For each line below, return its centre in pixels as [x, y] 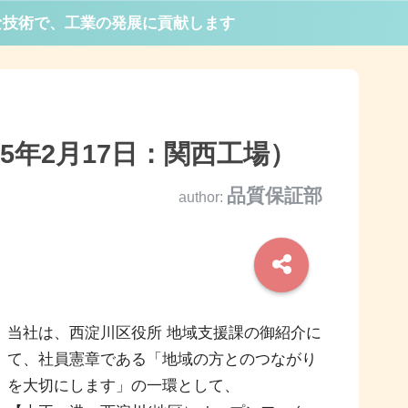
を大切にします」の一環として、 [124, 386]
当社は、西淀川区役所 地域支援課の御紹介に [165, 333]
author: [203, 196]
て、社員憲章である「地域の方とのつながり [163, 360]
